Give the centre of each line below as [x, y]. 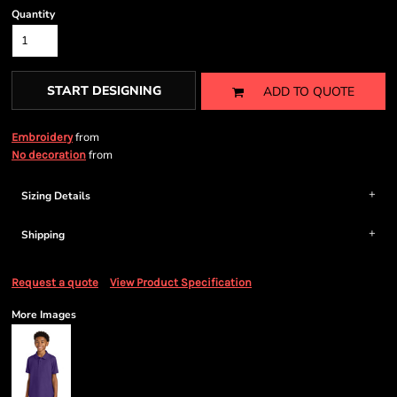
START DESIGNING [104, 91]
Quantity [33, 14]
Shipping [43, 235]
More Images [44, 315]
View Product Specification [181, 282]
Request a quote [55, 282]
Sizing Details [56, 196]
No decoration [49, 155]
